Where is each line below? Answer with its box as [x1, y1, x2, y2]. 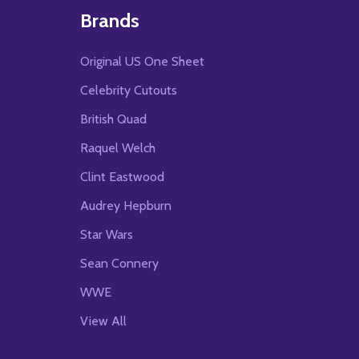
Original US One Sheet [80, 54, 204, 70]
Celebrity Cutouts [80, 83, 177, 99]
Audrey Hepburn [80, 198, 171, 214]
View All [80, 313, 127, 329]
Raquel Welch [80, 140, 155, 156]
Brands [80, 9, 139, 33]
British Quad [80, 111, 147, 127]
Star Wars [80, 227, 133, 243]
